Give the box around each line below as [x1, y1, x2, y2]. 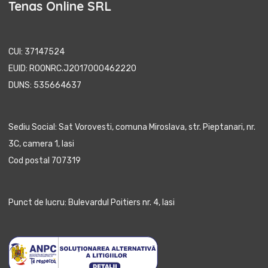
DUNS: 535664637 [8, 80, 81, 91]
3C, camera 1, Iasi [8, 139, 74, 150]
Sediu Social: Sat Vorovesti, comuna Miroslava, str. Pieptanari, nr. [8, 122, 255, 133]
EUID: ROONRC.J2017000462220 [8, 63, 136, 74]
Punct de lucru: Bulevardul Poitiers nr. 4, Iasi [8, 197, 175, 208]
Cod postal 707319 [8, 156, 81, 166]
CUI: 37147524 [8, 47, 65, 57]
